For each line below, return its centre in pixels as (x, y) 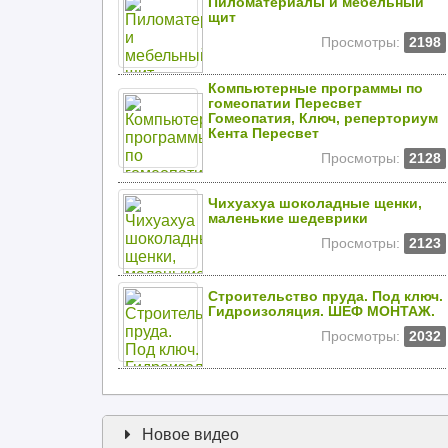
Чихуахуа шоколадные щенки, (315, 203)
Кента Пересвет (263, 133)
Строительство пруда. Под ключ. (325, 296)
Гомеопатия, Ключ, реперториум (323, 118)
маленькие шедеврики (288, 218)
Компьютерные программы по (315, 88)
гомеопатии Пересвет (285, 103)
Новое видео (188, 434)
